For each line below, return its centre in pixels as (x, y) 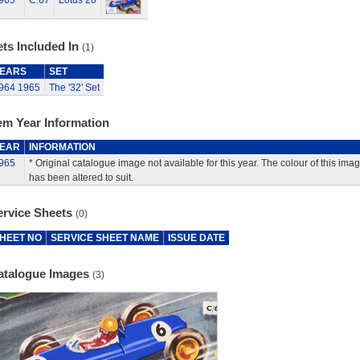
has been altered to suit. (81, 178)
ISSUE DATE (196, 238)
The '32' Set (74, 88)
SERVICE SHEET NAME (104, 238)
